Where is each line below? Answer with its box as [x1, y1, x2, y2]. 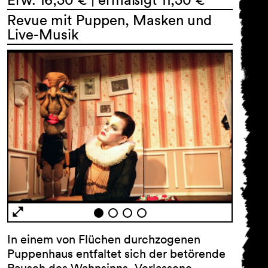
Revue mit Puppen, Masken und [7, 11, 212, 29]
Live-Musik [7, 25, 79, 43]
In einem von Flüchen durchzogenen [7, 232, 200, 247]
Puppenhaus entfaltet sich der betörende [7, 246, 226, 261]
